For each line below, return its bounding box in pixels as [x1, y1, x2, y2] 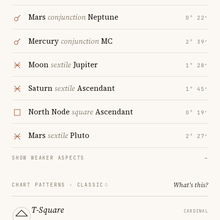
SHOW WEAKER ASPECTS [12, 154, 85, 161]
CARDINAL [183, 208, 208, 214]
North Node [28, 107, 72, 117]
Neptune [86, 12, 118, 23]
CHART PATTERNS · [12, 181, 77, 188]
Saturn [28, 83, 55, 94]
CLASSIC [77, 181, 104, 188]
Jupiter [71, 59, 98, 70]
